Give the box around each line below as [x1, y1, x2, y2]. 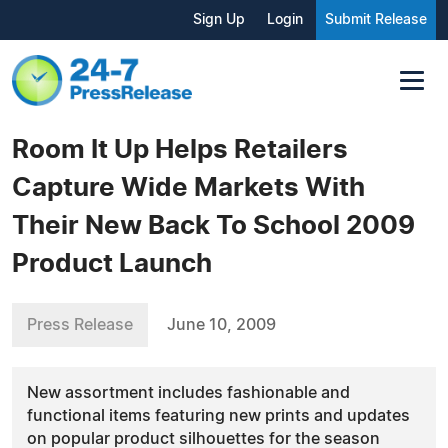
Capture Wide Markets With [12, 174, 365, 201]
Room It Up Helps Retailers [12, 136, 348, 163]
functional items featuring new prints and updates [27, 407, 410, 424]
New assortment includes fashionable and [27, 384, 350, 401]
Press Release [27, 316, 133, 333]
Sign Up [193, 13, 245, 27]
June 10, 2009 [167, 316, 276, 333]
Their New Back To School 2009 [12, 212, 415, 239]
